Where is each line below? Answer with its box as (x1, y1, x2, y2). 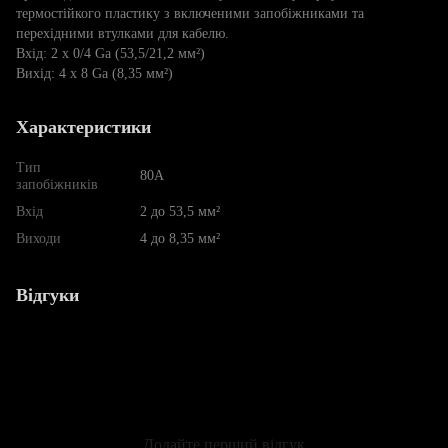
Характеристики (16, 116, 151, 137)
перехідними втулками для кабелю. (16, 25, 229, 41)
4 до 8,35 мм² (140, 230, 220, 246)
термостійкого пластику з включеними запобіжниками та (16, 5, 364, 21)
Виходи (16, 230, 61, 246)
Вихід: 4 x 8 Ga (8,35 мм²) (16, 65, 173, 81)
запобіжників (16, 176, 98, 192)
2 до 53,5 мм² (140, 203, 220, 219)
